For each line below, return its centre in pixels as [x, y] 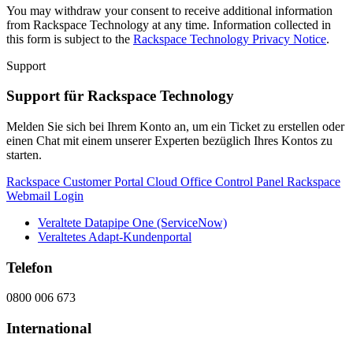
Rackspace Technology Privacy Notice [230, 39]
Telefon [30, 267]
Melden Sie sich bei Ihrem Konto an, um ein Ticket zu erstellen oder [175, 126]
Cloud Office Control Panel [217, 181]
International [49, 329]
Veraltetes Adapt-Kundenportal [115, 236]
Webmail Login [45, 195]
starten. [24, 154]
